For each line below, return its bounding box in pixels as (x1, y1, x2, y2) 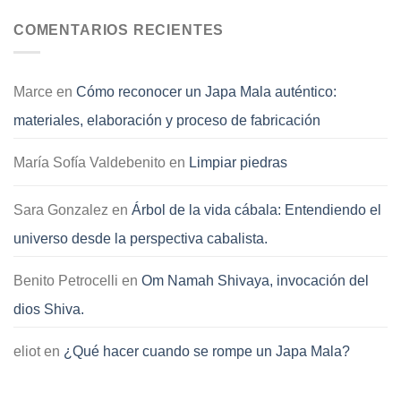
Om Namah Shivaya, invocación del (141, 272, 369, 289)
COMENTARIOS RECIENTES (13, 21, 225, 38)
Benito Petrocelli (13, 272, 118, 289)
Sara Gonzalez (13, 201, 108, 218)
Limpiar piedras (189, 154, 287, 171)
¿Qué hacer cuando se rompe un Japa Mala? (64, 343, 350, 360)
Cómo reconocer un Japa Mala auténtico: (76, 83, 337, 100)
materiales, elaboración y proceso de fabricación (13, 112, 320, 129)
